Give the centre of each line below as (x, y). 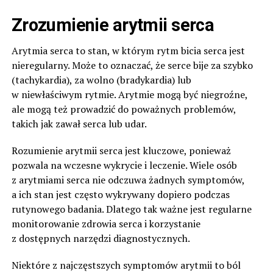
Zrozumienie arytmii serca (113, 25)
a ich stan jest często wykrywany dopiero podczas (120, 194)
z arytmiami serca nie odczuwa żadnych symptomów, (128, 179)
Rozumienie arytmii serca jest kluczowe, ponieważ (121, 150)
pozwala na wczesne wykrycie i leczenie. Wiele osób (124, 165)
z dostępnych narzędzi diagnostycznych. (101, 238)
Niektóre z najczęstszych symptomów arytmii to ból (126, 265)
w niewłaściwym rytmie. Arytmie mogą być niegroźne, (129, 94)
